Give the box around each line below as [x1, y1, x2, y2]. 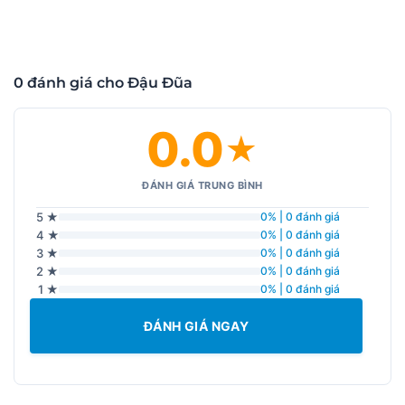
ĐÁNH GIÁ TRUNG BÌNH [142, 178, 263, 192]
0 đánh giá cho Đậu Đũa [14, 73, 193, 91]
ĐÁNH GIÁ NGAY [143, 317, 250, 334]
